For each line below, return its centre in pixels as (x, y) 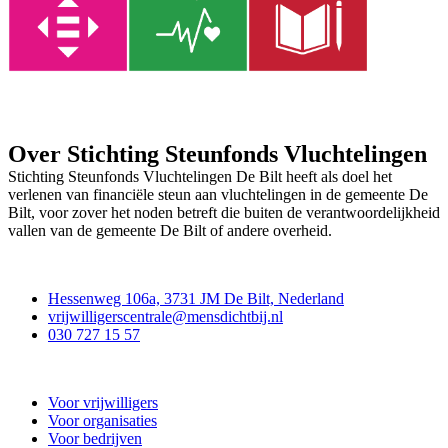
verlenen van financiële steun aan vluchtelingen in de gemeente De (218, 194)
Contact (35, 264)
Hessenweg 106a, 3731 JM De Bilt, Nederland (196, 298)
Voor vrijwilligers (103, 402)
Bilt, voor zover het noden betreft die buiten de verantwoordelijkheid (224, 212)
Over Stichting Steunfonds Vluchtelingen (217, 154)
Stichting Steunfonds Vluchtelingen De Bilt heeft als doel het (200, 176)
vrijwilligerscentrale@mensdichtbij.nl (165, 316)
